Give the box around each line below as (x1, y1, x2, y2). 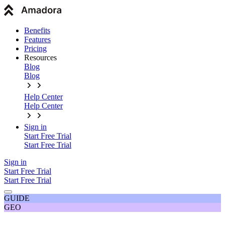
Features (24, 35, 51, 44)
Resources (24, 53, 57, 62)
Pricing (24, 44, 47, 53)
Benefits (24, 26, 50, 35)
